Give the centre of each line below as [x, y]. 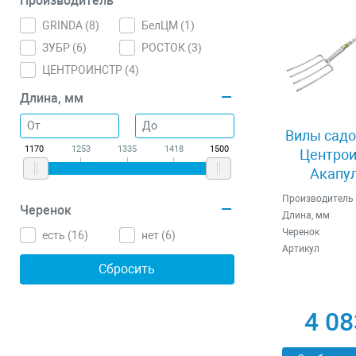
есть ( [57, 235]
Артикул [300, 249]
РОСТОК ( [167, 48]
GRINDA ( [66, 25]
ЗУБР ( [59, 48]
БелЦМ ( [163, 25]
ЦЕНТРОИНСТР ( [85, 70]
